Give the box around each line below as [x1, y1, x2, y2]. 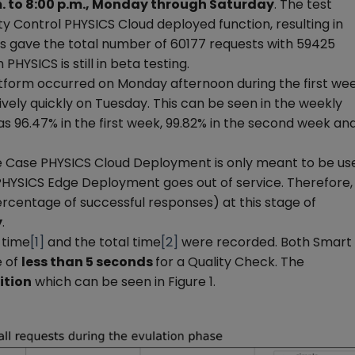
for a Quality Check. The [155, 253, 304, 271]
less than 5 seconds [21, 253, 155, 271]
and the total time [44, 233, 161, 251]
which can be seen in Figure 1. [32, 273, 216, 291]
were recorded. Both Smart [178, 233, 352, 251]
